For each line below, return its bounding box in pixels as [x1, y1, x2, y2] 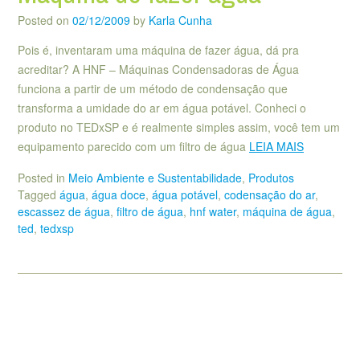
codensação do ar [224, 186, 315, 202]
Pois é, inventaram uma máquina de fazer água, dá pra [18, 42, 299, 59]
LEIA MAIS [249, 138, 304, 155]
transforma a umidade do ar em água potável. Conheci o [18, 100, 306, 117]
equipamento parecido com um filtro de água [18, 138, 249, 155]
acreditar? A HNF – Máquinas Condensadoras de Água [18, 61, 299, 78]
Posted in [18, 169, 68, 186]
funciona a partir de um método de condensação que [18, 80, 288, 97]
